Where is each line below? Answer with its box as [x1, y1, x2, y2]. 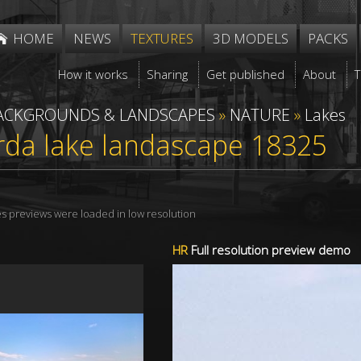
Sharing [147, 66, 189, 82]
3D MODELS [213, 29, 288, 48]
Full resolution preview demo [188, 242, 351, 258]
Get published [206, 66, 285, 82]
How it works [58, 66, 129, 82]
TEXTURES [131, 29, 193, 48]
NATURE [230, 104, 290, 126]
